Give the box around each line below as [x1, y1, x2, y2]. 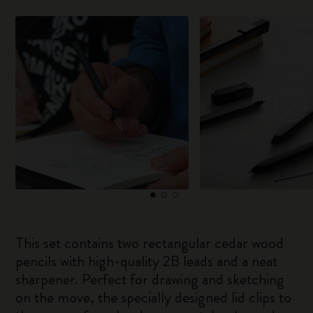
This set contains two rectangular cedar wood [15, 232, 284, 254]
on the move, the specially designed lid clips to [15, 286, 292, 308]
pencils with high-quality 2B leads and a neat [15, 250, 278, 272]
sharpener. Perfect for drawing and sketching [15, 268, 285, 290]
